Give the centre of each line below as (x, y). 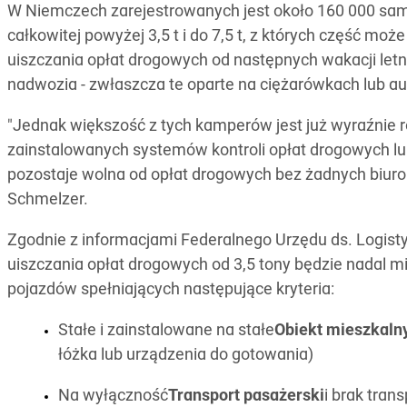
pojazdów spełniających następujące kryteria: (171, 291)
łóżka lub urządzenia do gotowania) (186, 356)
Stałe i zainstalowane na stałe (166, 332)
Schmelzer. (48, 201)
